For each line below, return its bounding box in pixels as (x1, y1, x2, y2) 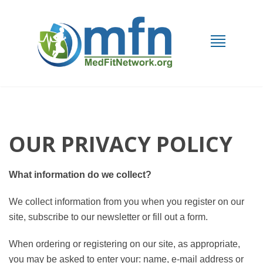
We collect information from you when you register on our (9, 197, 244, 207)
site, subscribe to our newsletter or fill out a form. (9, 212, 208, 222)
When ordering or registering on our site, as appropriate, (9, 239, 240, 249)
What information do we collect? (9, 170, 151, 180)
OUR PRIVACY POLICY (9, 130, 232, 159)
